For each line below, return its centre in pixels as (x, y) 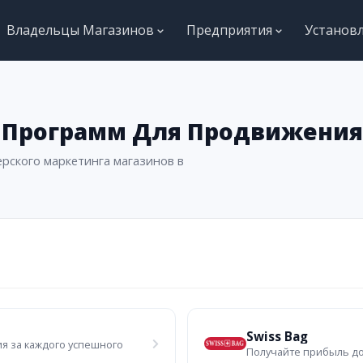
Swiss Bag (277, 336)
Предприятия (231, 30)
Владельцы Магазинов (82, 30)
